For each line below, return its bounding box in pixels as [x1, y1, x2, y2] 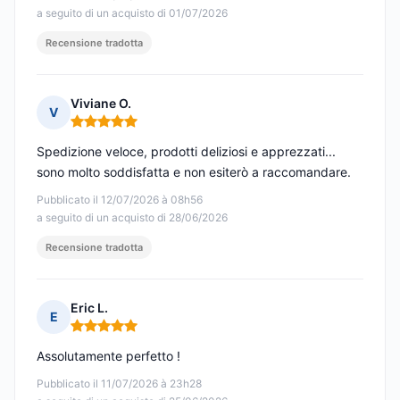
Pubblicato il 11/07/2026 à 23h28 [37, 377, 202, 391]
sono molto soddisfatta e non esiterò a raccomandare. [37, 164, 351, 180]
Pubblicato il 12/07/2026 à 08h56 [37, 193, 203, 207]
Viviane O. [71, 96, 131, 112]
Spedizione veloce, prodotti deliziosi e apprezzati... [37, 144, 336, 160]
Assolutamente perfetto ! [37, 348, 180, 364]
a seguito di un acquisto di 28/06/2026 [37, 211, 228, 225]
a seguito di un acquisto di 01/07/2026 [37, 6, 228, 21]
